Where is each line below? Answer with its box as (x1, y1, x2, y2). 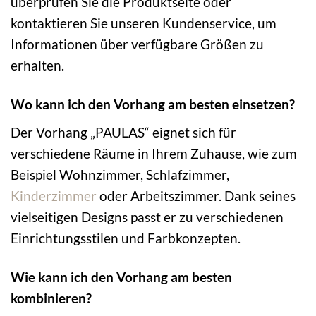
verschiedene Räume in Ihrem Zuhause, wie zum (11, 145, 297, 162)
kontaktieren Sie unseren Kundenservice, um (11, 15, 276, 32)
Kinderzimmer (11, 187, 97, 204)
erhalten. (11, 57, 64, 74)
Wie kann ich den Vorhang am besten (11, 268, 232, 285)
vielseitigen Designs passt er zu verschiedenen (11, 208, 284, 225)
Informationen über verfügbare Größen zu (11, 36, 264, 53)
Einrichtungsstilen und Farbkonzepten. (11, 229, 241, 246)
